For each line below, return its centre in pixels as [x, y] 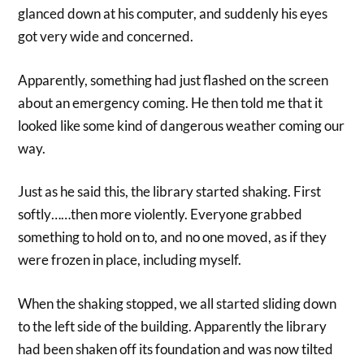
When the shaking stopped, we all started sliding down [178, 303]
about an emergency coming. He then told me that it [171, 102]
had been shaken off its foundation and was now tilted [176, 349]
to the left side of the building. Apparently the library [173, 326]
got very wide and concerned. [106, 36]
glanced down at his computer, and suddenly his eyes [173, 13]
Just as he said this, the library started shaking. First [170, 191]
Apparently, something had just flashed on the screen [173, 80]
